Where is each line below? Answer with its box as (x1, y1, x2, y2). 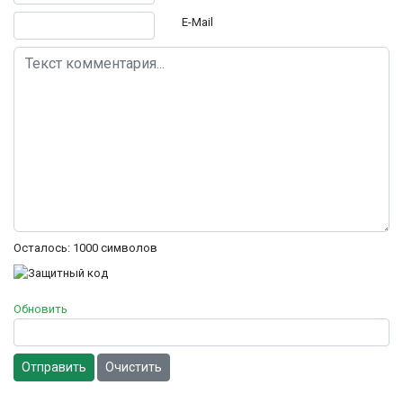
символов (98, 241, 157, 255)
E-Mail (181, 14, 213, 29)
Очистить (105, 360, 162, 375)
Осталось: (13, 241, 73, 255)
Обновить (13, 302, 67, 317)
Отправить (22, 360, 86, 375)
